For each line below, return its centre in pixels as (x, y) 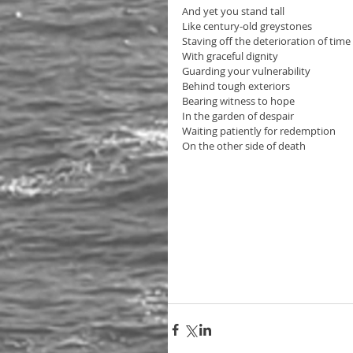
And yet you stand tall (233, 11)
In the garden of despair (238, 115)
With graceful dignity (231, 56)
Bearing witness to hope (240, 100)
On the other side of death (244, 145)
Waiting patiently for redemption (259, 130)
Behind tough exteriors (236, 85)
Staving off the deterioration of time (266, 41)
